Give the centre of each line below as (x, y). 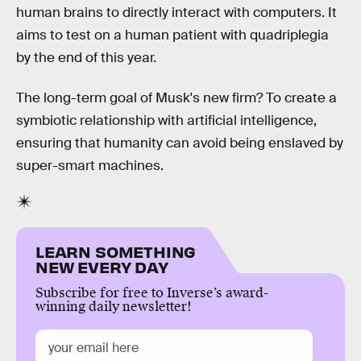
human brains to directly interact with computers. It (176, 13)
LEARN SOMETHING (116, 251)
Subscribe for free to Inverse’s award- (152, 293)
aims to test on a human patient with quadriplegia (172, 35)
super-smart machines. (90, 166)
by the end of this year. (86, 58)
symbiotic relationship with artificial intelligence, (166, 121)
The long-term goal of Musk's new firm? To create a (176, 98)
